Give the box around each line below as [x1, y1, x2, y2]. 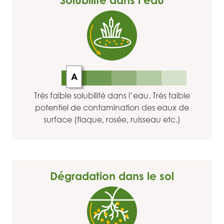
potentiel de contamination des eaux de [35, 102, 189, 112]
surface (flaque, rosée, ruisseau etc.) [43, 114, 180, 124]
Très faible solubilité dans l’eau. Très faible [34, 90, 190, 100]
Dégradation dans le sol [50, 169, 174, 182]
